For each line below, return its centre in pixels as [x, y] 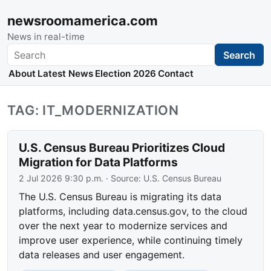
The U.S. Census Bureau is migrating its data [120, 197]
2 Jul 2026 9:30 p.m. [61, 178]
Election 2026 [125, 74]
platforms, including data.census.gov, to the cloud [133, 211]
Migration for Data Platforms [99, 162]
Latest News [65, 74]
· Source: [124, 178]
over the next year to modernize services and [123, 226]
